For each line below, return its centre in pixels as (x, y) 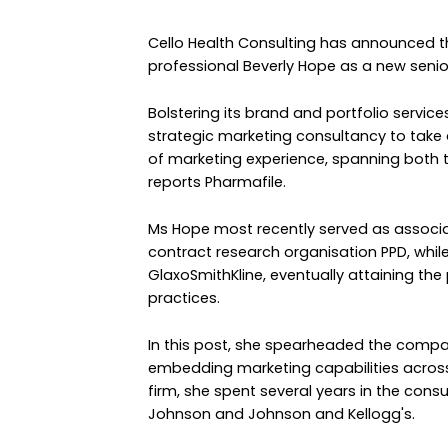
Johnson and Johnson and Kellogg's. (281, 414)
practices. (183, 298)
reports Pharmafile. (216, 182)
